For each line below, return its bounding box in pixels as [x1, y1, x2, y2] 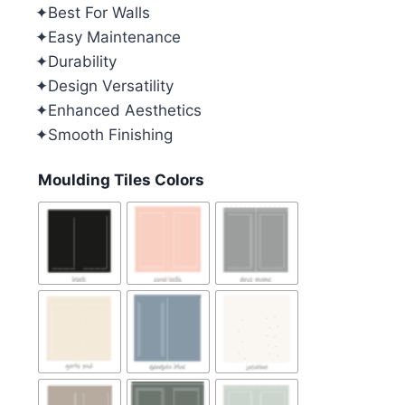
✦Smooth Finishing [35, 125, 173, 144]
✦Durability [35, 52, 117, 71]
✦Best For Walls [35, 3, 150, 22]
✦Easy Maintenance [35, 27, 181, 46]
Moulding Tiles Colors [38, 170, 204, 189]
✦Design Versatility [35, 76, 174, 95]
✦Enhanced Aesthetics [35, 100, 202, 119]
